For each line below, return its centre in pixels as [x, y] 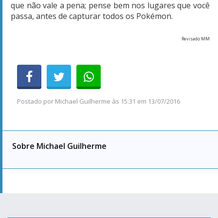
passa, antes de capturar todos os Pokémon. [92, 16]
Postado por [36, 101]
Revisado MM [196, 38]
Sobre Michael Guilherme [59, 146]
